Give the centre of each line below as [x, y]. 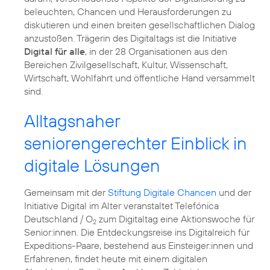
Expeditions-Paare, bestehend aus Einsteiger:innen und [139, 245]
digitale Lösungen [92, 165]
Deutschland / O [58, 218]
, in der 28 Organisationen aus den [156, 51]
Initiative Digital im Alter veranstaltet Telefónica [121, 205]
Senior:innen [50, 232]
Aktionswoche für [218, 218]
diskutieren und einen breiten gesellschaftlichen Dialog [140, 24]
